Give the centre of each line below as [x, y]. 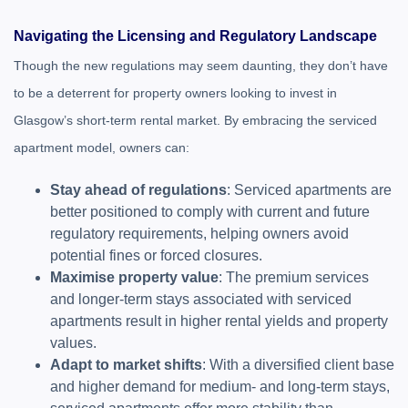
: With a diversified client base [298, 365]
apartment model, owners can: [102, 148]
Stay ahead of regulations [138, 190]
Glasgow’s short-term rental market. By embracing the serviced [195, 120]
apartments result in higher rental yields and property [219, 321]
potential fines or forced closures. [156, 255]
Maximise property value [134, 277]
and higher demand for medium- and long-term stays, [220, 387]
